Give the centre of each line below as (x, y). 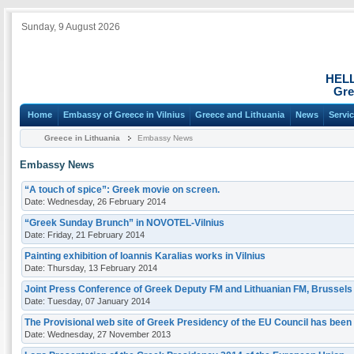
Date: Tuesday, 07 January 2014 (87, 301)
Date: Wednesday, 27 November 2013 (98, 334)
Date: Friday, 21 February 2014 (85, 234)
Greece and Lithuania (240, 115)
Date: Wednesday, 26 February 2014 (95, 201)
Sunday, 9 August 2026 (71, 27)
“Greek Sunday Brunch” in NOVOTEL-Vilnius (124, 222)
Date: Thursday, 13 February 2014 (91, 267)
